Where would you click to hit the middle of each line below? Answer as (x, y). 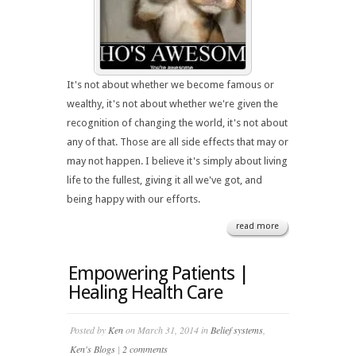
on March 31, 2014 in (167, 330)
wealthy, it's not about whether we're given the (172, 104)
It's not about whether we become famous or (170, 85)
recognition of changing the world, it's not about (177, 123)
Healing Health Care (145, 292)
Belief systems (237, 330)
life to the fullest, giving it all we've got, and (164, 180)
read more (257, 226)
